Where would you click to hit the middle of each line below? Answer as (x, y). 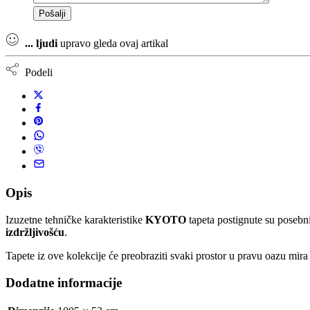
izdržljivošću (35, 232)
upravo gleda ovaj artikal (113, 43)
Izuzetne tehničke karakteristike (75, 219)
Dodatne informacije (64, 282)
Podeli (36, 72)
